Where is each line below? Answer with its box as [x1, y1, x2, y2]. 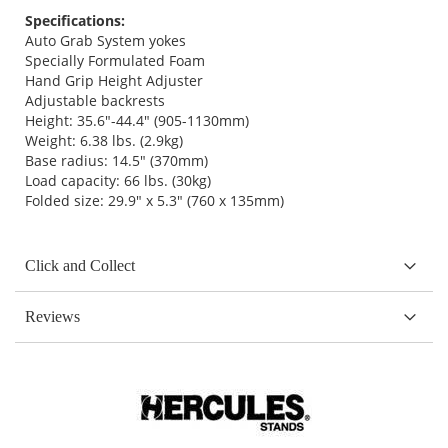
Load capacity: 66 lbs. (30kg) [25, 170, 211, 190]
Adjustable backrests [25, 90, 165, 110]
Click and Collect [25, 256, 135, 274]
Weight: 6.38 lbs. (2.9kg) [25, 130, 183, 150]
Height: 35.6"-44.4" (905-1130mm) [25, 110, 249, 130]
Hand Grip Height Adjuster [25, 70, 203, 90]
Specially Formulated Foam [25, 50, 205, 70]
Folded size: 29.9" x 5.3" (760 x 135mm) [25, 190, 284, 210]
